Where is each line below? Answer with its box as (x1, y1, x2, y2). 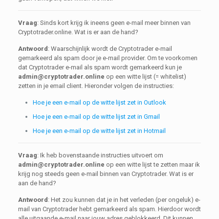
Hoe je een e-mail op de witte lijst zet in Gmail (32, 113, 160, 120)
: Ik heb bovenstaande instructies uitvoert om (37, 152, 163, 159)
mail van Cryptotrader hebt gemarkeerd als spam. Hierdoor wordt (18, 205, 201, 213)
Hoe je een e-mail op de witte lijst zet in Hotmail (32, 127, 166, 134)
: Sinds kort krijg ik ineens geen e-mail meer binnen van (37, 19, 191, 26)
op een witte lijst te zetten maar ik (104, 161, 200, 168)
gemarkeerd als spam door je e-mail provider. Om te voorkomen (18, 54, 197, 62)
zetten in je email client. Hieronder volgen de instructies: (18, 82, 174, 89)
